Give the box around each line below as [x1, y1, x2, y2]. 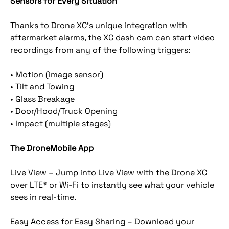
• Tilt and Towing [10, 81, 74, 92]
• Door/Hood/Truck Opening [10, 106, 118, 117]
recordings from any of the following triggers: [10, 44, 190, 55]
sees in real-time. [10, 192, 76, 202]
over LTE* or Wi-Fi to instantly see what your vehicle [10, 179, 214, 190]
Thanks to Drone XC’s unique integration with [10, 20, 187, 31]
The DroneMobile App [10, 143, 94, 153]
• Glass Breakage [10, 94, 75, 104]
